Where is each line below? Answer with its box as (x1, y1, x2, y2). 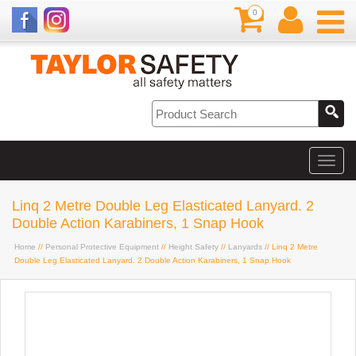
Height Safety (168, 242, 219, 251)
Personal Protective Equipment (45, 242, 159, 251)
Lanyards (228, 242, 262, 251)
